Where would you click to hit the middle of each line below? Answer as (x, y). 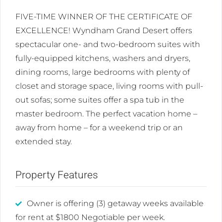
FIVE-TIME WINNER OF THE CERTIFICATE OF (104, 17)
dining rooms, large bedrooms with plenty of (103, 72)
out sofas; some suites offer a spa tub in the (100, 100)
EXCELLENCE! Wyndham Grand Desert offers (104, 31)
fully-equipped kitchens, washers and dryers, (103, 58)
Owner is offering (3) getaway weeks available (115, 204)
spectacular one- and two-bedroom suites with (108, 45)
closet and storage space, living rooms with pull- (109, 86)
